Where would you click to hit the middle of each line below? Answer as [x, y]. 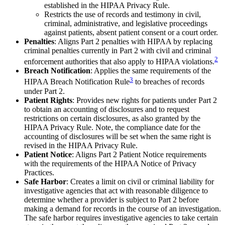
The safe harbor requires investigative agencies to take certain [121, 217]
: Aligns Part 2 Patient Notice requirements [139, 154]
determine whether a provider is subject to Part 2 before [111, 199]
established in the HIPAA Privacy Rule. [107, 6]
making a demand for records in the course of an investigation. [123, 208]
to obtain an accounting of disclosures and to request [107, 109]
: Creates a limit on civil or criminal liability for [140, 181]
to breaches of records [169, 82]
